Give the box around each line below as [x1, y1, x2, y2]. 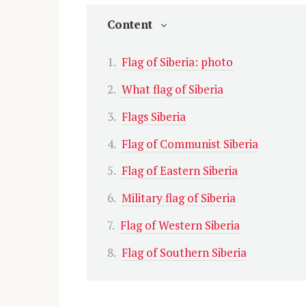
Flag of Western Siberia [120, 217, 240, 234]
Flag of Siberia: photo [122, 53, 233, 70]
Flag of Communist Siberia [122, 135, 258, 152]
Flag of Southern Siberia [122, 245, 247, 261]
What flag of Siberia [122, 81, 223, 97]
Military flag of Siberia [122, 190, 236, 206]
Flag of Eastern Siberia [122, 163, 238, 179]
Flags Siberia [122, 108, 186, 124]
